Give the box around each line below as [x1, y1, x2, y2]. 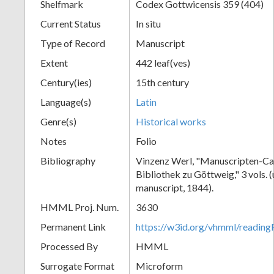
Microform [136, 259, 183, 272]
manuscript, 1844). [136, 181, 213, 193]
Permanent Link [40, 220, 106, 232]
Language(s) [40, 95, 91, 108]
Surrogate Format [40, 259, 114, 272]
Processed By [40, 240, 98, 252]
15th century [136, 76, 189, 88]
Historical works [136, 115, 206, 127]
